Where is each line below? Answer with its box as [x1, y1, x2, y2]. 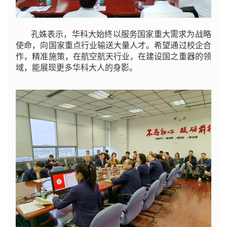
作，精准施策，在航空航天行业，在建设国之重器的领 [16, 52, 211, 61]
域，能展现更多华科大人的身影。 [16, 63, 138, 72]
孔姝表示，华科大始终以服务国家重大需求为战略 [30, 29, 211, 39]
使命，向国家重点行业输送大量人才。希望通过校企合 [16, 41, 211, 50]
